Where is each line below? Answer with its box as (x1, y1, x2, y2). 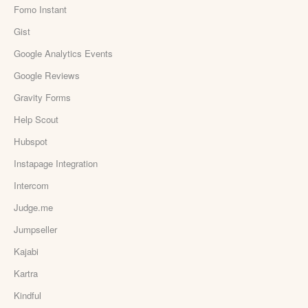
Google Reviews (14, 68, 80, 82)
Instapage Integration (14, 156, 98, 170)
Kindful (14, 288, 41, 302)
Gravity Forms (14, 90, 71, 104)
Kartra (14, 266, 38, 280)
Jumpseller (14, 222, 57, 236)
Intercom (14, 178, 49, 192)
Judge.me (14, 200, 53, 214)
